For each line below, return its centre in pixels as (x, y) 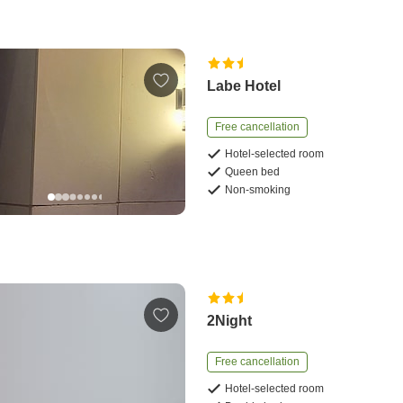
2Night (230, 320)
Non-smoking (258, 190)
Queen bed (253, 172)
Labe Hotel (244, 86)
